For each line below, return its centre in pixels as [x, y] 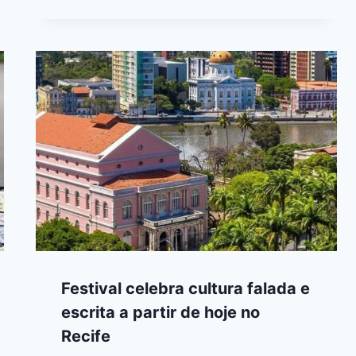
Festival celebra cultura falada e [186, 289]
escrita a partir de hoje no [161, 313]
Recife [86, 337]
